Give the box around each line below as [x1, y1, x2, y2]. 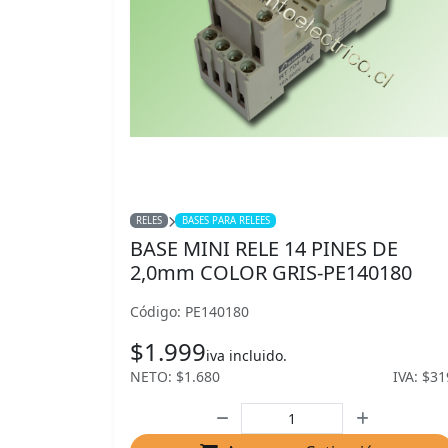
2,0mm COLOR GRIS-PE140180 [130, 259, 412, 286]
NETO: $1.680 [130, 367, 220, 386]
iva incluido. [206, 346, 287, 365]
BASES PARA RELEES [181, 214, 270, 227]
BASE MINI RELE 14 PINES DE [130, 235, 398, 262]
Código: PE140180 [130, 302, 249, 321]
